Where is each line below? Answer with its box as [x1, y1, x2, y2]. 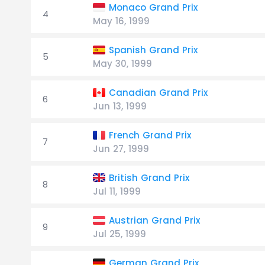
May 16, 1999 [93, 15, 150, 27]
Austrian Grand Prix [109, 214, 200, 227]
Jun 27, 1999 [93, 143, 149, 155]
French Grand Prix [109, 129, 191, 141]
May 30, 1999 [93, 57, 152, 70]
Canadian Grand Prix [109, 86, 208, 99]
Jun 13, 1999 [93, 100, 147, 112]
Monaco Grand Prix [109, 1, 198, 14]
